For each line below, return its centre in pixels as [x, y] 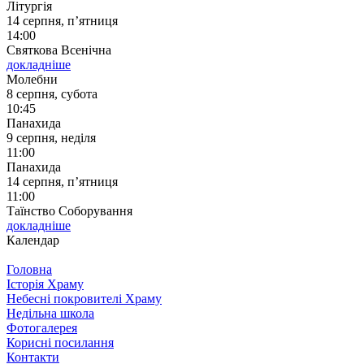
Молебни [32, 79]
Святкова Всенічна [59, 50]
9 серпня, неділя [51, 137]
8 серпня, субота [52, 93]
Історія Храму [45, 284]
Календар [33, 240]
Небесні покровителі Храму [84, 298]
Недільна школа [50, 313]
